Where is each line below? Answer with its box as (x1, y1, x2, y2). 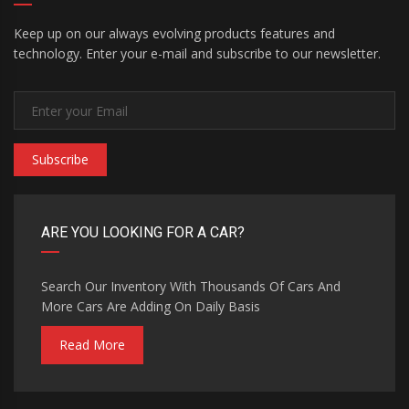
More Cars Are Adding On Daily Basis (41, 298, 260, 315)
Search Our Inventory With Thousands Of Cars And (41, 278, 341, 295)
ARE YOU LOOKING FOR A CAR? (41, 224, 245, 241)
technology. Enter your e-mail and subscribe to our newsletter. (14, 45, 381, 62)
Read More (59, 336, 125, 353)
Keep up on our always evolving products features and (14, 25, 335, 42)
